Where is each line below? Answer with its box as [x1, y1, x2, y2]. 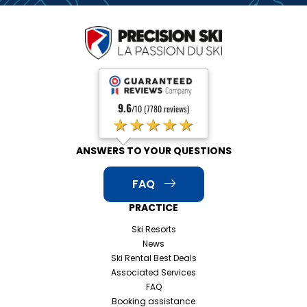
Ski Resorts [131, 223, 176, 235]
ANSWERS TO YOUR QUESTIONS [75, 143, 232, 158]
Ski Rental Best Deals [110, 251, 197, 264]
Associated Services [111, 266, 196, 278]
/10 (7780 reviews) [132, 102, 189, 114]
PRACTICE [129, 200, 178, 214]
